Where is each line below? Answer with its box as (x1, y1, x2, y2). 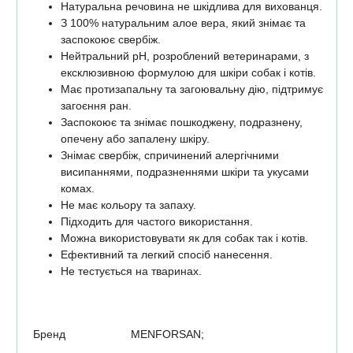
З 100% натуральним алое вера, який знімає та (60, 16, 306, 29)
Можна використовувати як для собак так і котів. (60, 231, 308, 244)
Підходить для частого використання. (60, 214, 253, 228)
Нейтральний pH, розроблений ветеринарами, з (60, 49, 309, 62)
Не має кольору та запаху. (60, 198, 196, 211)
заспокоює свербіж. (60, 32, 161, 46)
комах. (60, 181, 95, 195)
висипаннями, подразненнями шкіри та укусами (60, 165, 309, 178)
